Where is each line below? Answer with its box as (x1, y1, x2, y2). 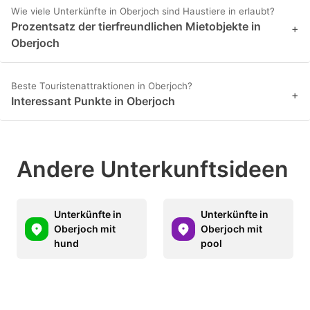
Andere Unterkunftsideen (17, 156, 289, 183)
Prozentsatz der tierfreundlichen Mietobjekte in (11, 19, 261, 34)
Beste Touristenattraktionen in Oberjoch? (11, 80, 192, 92)
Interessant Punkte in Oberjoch (11, 94, 175, 109)
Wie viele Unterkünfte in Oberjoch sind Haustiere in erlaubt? (11, 6, 275, 17)
